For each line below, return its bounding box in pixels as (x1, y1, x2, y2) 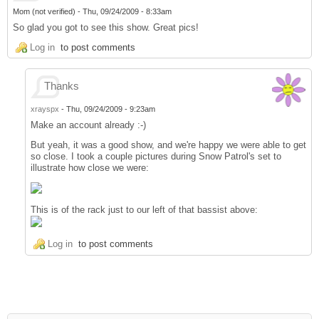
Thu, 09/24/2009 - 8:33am (82, 7, 172, 16)
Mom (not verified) (12, 7, 75, 16)
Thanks (43, 80, 79, 93)
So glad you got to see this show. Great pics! (12, 21, 199, 33)
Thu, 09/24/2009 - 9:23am (66, 105, 155, 114)
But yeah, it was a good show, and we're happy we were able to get (30, 139, 306, 150)
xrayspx (30, 105, 59, 114)
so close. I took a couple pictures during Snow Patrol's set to (30, 150, 281, 162)
